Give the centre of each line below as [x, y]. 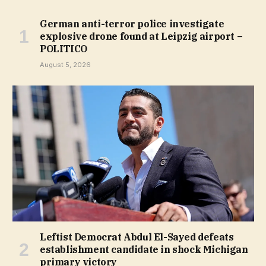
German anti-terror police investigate [132, 23]
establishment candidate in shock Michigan [144, 249]
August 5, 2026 [65, 64]
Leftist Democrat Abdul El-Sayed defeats [137, 237]
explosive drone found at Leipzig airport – [141, 36]
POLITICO [64, 48]
